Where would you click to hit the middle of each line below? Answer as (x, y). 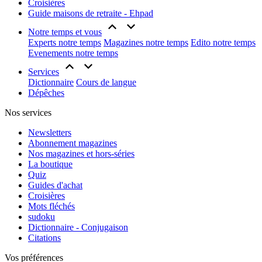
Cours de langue (106, 82)
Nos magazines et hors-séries (81, 154)
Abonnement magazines (73, 143)
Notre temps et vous (65, 32)
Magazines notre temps (146, 42)
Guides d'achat (55, 185)
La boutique (50, 164)
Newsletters (50, 132)
